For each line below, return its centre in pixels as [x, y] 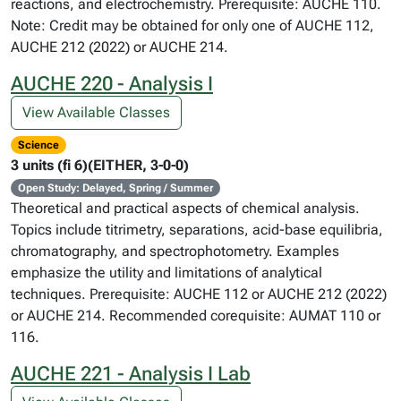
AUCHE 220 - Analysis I [112, 84]
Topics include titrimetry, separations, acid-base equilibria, [197, 230]
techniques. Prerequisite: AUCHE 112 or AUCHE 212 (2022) [199, 294]
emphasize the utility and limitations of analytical [166, 273]
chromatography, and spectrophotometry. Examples [175, 251]
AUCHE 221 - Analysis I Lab [131, 374]
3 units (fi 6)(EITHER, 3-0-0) [100, 165]
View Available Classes [96, 112]
